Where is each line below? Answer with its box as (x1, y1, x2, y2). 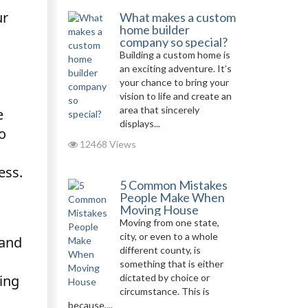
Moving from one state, (119, 217, 219, 228)
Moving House (119, 202, 199, 217)
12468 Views (77, 138, 136, 150)
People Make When (119, 190, 225, 205)
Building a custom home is (119, 49, 230, 60)
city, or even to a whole (119, 230, 218, 242)
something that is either (119, 258, 223, 269)
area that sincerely (119, 104, 199, 115)
